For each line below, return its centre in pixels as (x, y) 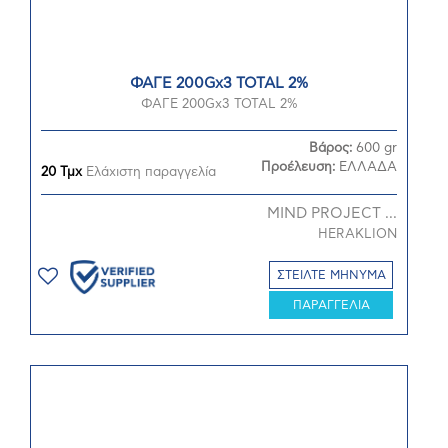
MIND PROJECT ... (332, 213)
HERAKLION (357, 234)
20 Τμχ (61, 172)
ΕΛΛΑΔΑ (368, 167)
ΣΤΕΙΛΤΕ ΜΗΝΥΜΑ (331, 275)
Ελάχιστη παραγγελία (149, 172)
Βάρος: (332, 148)
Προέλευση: (300, 167)
